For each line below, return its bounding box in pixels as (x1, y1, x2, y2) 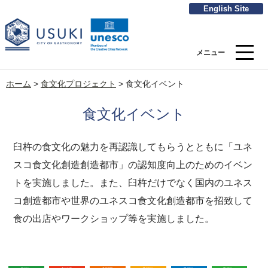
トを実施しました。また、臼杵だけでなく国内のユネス (13, 178, 252, 188)
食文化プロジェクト (41, 80, 116, 89)
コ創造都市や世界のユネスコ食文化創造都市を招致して (13, 196, 252, 206)
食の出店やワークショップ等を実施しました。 (13, 214, 214, 224)
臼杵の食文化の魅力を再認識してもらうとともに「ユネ (13, 142, 252, 152)
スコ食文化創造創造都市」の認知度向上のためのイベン (13, 160, 252, 170)
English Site (203, 4, 249, 13)
